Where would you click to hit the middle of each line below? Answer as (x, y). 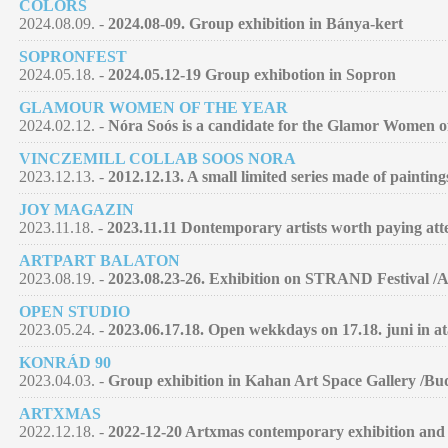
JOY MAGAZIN (76, 209)
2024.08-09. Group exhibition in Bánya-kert (255, 23)
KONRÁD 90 (65, 362)
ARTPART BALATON (99, 260)
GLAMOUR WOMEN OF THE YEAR (153, 107)
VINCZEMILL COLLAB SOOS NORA (157, 158)
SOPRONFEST (73, 56)
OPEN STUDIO (74, 311)
